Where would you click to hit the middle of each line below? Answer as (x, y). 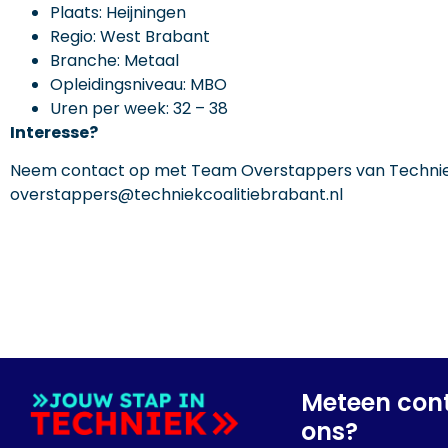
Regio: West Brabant (130, 36)
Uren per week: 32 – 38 (139, 108)
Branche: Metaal (114, 60)
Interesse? (54, 132)
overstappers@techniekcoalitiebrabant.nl (176, 194)
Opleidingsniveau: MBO (138, 84)
